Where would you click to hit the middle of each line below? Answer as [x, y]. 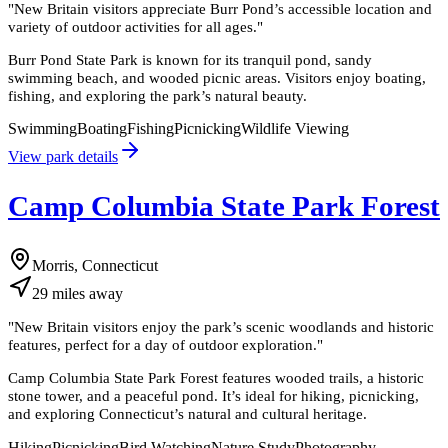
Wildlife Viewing [295, 129]
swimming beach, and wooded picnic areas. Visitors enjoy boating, [217, 77]
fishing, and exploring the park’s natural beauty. [157, 95]
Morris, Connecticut [95, 265]
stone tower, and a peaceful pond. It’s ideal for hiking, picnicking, [213, 396]
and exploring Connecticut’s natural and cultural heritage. [187, 414]
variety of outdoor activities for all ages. [132, 26]
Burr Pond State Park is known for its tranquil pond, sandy [190, 59]
